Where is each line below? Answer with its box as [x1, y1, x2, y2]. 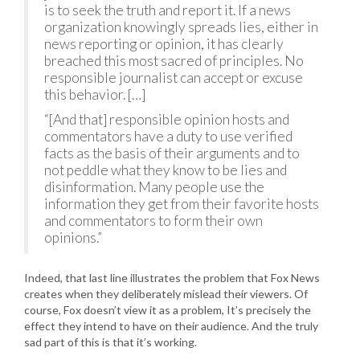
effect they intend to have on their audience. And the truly [24, 319, 318, 333]
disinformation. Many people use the [44, 178, 264, 195]
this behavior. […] [44, 86, 145, 103]
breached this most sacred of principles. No [44, 52, 304, 69]
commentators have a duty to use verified [44, 128, 292, 145]
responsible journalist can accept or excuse [44, 69, 303, 86]
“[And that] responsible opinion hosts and [44, 111, 289, 128]
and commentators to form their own [44, 212, 263, 229]
